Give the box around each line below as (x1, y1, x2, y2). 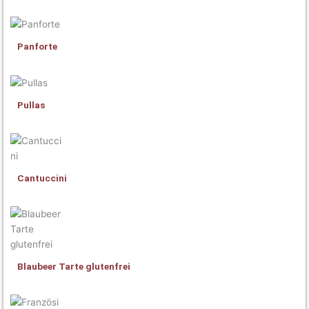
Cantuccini (17, 172, 67, 183)
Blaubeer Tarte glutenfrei (17, 260, 130, 272)
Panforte (17, 40, 57, 52)
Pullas (17, 99, 45, 110)
